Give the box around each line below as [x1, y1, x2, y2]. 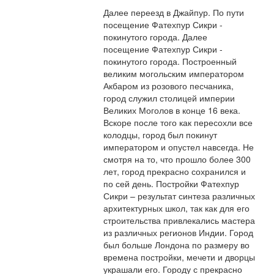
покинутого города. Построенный [103, 55, 237, 68]
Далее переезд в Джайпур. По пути [103, 6, 245, 19]
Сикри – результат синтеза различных [103, 190, 256, 202]
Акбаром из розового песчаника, [103, 80, 234, 92]
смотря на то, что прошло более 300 [103, 153, 251, 166]
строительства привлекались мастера [103, 214, 256, 227]
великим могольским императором [103, 67, 245, 80]
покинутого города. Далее [103, 31, 208, 43]
